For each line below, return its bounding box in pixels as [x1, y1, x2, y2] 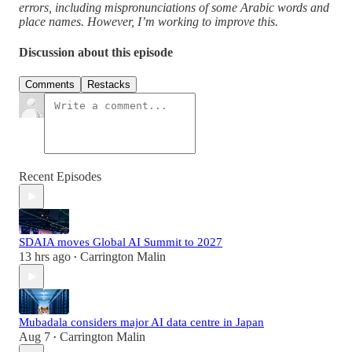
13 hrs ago [19, 250, 71, 264]
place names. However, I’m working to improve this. [19, 14, 278, 28]
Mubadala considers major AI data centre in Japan [19, 316, 264, 329]
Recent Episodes [19, 170, 101, 184]
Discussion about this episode [19, 46, 173, 60]
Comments [25, 79, 75, 91]
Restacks [87, 79, 130, 91]
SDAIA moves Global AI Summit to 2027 [19, 236, 222, 249]
